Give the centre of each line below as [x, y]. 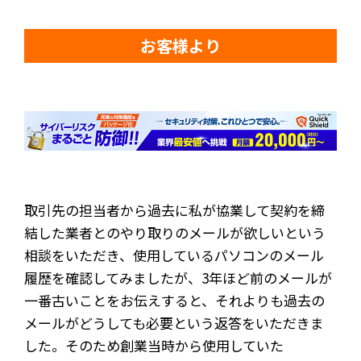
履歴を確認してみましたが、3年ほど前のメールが [178, 277]
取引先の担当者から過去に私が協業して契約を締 [174, 210]
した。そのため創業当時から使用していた [154, 345]
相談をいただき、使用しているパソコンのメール [174, 255]
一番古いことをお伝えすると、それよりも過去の [174, 300]
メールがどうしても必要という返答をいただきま [174, 322]
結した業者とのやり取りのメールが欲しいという [175, 232]
